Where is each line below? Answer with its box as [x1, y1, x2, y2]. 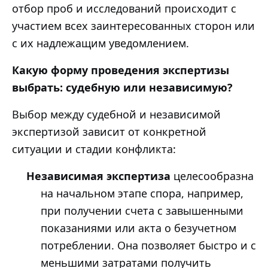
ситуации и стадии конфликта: [12, 141, 176, 156]
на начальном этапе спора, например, [41, 185, 243, 200]
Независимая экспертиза [26, 168, 170, 183]
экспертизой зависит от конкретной [12, 124, 206, 139]
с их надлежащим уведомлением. [12, 35, 189, 50]
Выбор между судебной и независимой [12, 106, 221, 121]
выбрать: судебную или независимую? [12, 80, 233, 95]
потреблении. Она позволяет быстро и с [41, 237, 256, 252]
